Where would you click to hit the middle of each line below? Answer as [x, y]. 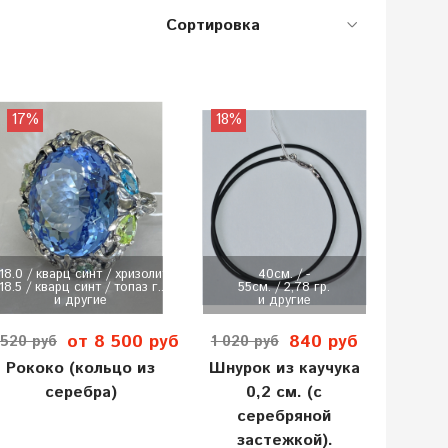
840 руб [323, 341]
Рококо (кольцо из [81, 369]
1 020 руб [244, 342]
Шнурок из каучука [284, 369]
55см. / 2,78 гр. [284, 287]
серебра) [80, 393]
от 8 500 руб [122, 341]
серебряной [284, 417]
